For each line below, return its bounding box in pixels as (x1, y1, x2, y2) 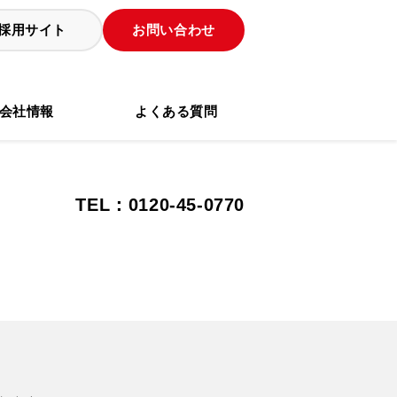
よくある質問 (135, 104, 218, 119)
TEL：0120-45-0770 (75, 195, 245, 214)
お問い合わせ (132, 22, 215, 37)
